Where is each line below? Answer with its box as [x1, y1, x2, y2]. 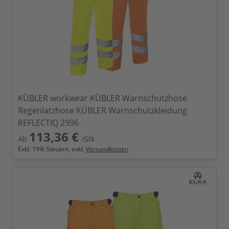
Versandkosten [86, 145, 128, 153]
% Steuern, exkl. [39, 145, 86, 153]
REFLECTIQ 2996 [18, 117, 79, 128]
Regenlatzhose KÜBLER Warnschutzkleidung [18, 105, 187, 116]
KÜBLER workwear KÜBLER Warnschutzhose [18, 93, 187, 104]
